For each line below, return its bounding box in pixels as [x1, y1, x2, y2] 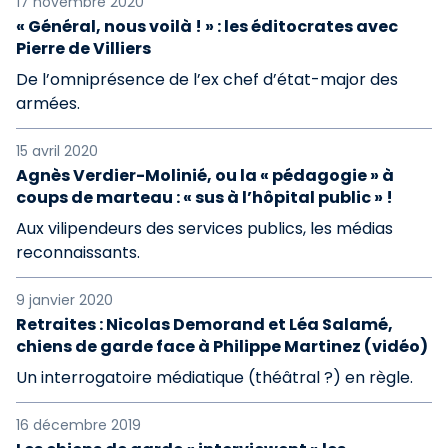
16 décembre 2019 [16, 415, 141, 435]
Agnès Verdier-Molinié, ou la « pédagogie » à [16, 164, 394, 187]
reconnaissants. [16, 241, 140, 264]
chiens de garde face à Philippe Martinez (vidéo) [16, 335, 428, 358]
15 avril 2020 [16, 141, 98, 161]
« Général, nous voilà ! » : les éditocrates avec [16, 15, 398, 38]
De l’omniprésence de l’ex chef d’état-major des [16, 68, 398, 91]
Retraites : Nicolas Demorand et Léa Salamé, [16, 313, 393, 336]
